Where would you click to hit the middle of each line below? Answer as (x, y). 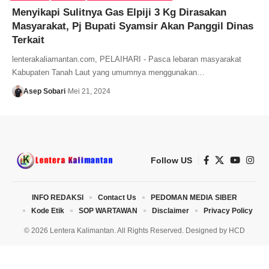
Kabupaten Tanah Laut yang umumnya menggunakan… (108, 72)
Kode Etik (47, 210)
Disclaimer (170, 210)
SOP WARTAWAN (108, 210)
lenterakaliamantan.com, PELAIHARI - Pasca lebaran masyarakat (127, 59)
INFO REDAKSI (58, 197)
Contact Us (117, 197)
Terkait (28, 40)
